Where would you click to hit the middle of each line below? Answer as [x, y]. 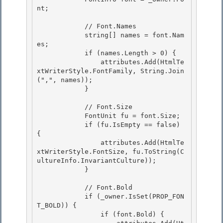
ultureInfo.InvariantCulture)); [97, 161]
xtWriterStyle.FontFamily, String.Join [111, 71]
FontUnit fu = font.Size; [61, 116]
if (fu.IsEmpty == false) [61, 125]
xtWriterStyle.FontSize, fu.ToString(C [111, 152]
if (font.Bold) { [69, 215]
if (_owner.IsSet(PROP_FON [61, 197]
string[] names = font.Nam [61, 35]
